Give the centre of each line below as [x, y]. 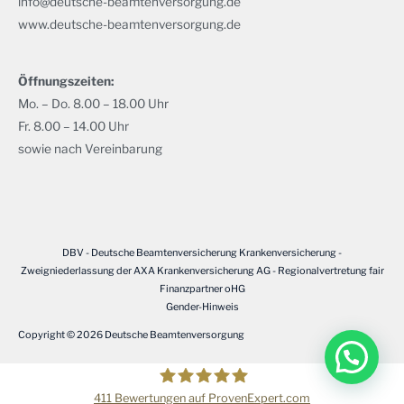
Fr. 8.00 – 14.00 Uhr [73, 126]
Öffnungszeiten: [66, 81]
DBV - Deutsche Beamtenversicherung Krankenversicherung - [202, 252]
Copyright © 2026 [61, 334]
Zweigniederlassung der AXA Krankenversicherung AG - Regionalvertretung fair [202, 270]
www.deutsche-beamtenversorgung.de [129, 24]
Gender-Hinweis [202, 306]
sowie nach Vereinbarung [90, 148]
